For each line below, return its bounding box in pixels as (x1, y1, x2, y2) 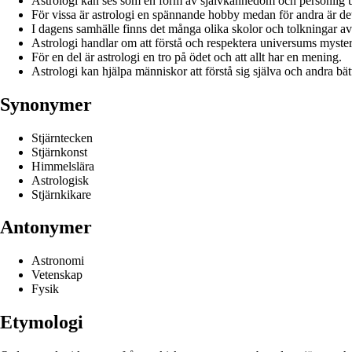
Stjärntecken (31, 130, 93, 145)
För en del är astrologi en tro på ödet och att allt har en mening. (31, 49, 342, 64)
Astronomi (31, 254, 84, 268)
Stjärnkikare (31, 187, 91, 201)
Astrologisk (31, 173, 89, 187)
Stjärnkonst (31, 145, 87, 159)
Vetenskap (31, 268, 82, 282)
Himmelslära (31, 159, 94, 173)
